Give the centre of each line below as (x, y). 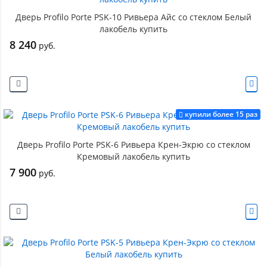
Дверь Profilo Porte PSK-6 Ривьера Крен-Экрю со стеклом (133, 145)
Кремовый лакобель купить (133, 156)
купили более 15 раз (221, 114)
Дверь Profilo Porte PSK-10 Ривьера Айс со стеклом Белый (133, 17)
